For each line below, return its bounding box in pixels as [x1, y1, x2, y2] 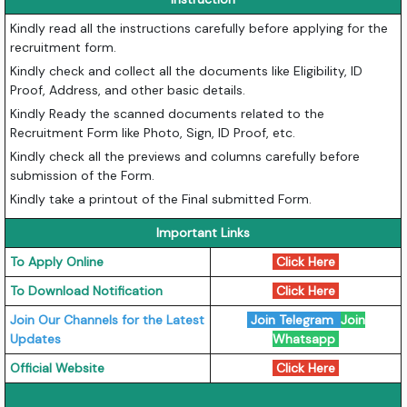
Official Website [10, 359, 105, 376]
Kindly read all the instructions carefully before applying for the [10, 19, 389, 36]
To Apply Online [10, 253, 104, 270]
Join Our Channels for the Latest [10, 311, 205, 328]
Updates [10, 330, 62, 347]
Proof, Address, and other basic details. [10, 81, 246, 98]
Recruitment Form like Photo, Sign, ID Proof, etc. [10, 124, 296, 141]
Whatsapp [273, 330, 340, 347]
